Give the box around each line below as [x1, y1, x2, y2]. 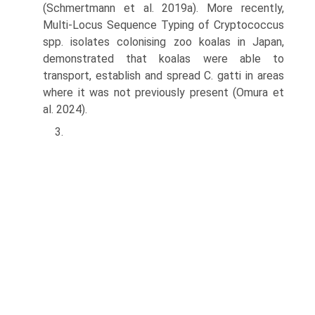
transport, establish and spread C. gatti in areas [43, 69, 284, 82]
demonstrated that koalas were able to [43, 52, 284, 65]
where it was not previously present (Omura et [43, 86, 284, 99]
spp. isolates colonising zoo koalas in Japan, [43, 35, 284, 49]
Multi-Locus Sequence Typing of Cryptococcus [43, 18, 284, 32]
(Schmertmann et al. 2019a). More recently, [43, 1, 284, 15]
